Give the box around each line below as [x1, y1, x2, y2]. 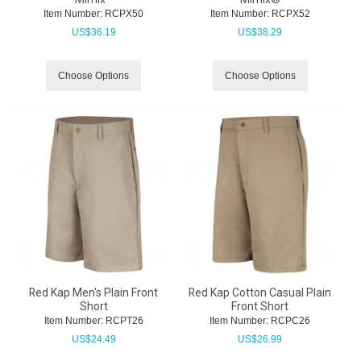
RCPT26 [102, 314, 143, 326]
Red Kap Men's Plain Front [29, 285, 159, 299]
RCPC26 [268, 314, 310, 326]
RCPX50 [102, 7, 144, 19]
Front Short [231, 299, 288, 313]
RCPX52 [268, 7, 310, 19]
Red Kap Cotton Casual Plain [189, 285, 331, 299]
